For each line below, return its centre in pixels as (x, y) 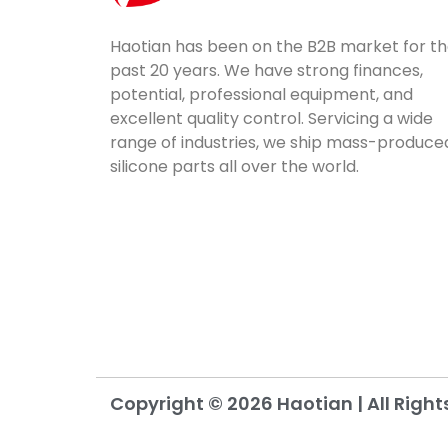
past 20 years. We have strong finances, (266, 70)
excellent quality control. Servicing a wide (271, 118)
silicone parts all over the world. (234, 166)
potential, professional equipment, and (261, 94)
